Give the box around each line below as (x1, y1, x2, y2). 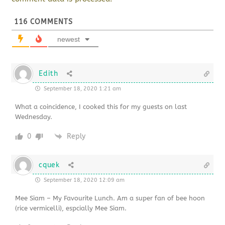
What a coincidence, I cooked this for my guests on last (15, 102, 187, 110)
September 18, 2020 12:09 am (42, 176, 125, 183)
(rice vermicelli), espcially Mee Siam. (15, 204, 127, 212)
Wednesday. (15, 113, 53, 121)
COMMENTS (28, 17, 73, 26)
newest (57, 35, 80, 43)
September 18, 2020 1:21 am (42, 85, 122, 92)
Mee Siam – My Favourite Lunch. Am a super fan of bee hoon (15, 194, 205, 202)
